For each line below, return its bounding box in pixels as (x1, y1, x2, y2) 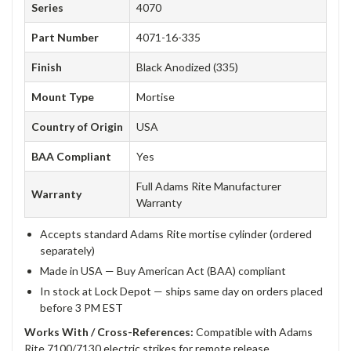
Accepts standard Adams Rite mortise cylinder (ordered (40, 226, 312, 241)
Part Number (31, 30, 99, 44)
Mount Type (31, 89, 94, 103)
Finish (31, 60, 62, 74)
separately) (40, 243, 95, 257)
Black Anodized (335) (136, 60, 238, 74)
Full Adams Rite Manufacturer (136, 179, 281, 193)
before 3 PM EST (40, 300, 123, 314)
